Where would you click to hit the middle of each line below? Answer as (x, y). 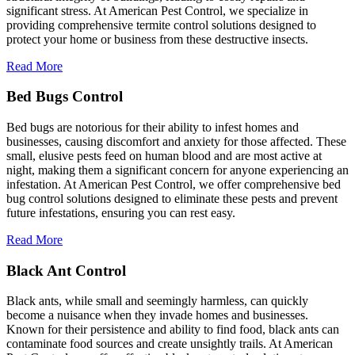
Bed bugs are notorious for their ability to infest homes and (153, 127)
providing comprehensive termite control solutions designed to (161, 25)
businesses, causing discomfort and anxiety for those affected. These (176, 141)
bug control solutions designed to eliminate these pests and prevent (172, 198)
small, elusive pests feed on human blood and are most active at (164, 156)
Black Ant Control (66, 270)
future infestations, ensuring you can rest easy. (121, 213)
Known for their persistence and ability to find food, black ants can (173, 330)
